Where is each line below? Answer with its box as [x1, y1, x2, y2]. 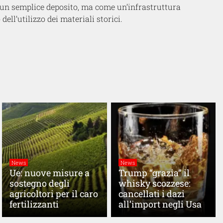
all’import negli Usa [118, 198, 202, 210]
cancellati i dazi [118, 187, 185, 200]
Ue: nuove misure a [9, 166, 90, 179]
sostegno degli [9, 177, 70, 189]
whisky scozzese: [118, 177, 191, 189]
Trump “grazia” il [118, 166, 190, 179]
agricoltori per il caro [9, 187, 98, 200]
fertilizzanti [9, 198, 59, 210]
